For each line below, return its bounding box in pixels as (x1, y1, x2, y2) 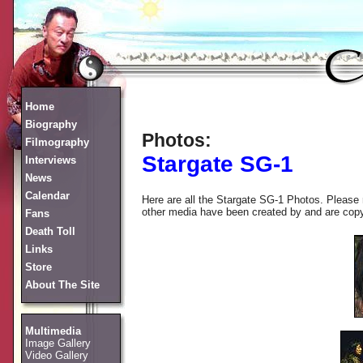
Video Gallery (25, 349, 88, 361)
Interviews (25, 154, 76, 166)
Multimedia (25, 325, 81, 337)
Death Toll (25, 225, 75, 237)
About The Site (25, 279, 100, 291)
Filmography (25, 136, 89, 148)
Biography (25, 118, 77, 130)
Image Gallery (25, 337, 91, 349)
